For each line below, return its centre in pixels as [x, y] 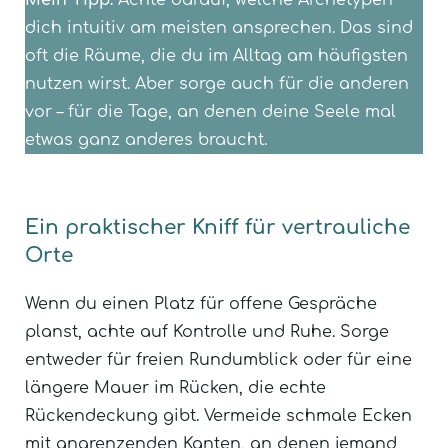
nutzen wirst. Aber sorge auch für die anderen [217, 83]
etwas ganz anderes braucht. [146, 139]
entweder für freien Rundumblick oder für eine [218, 359]
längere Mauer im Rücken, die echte [175, 387]
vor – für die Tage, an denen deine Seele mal [210, 111]
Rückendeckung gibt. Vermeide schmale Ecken [218, 415]
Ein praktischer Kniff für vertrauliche [217, 227]
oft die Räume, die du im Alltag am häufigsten [216, 55]
